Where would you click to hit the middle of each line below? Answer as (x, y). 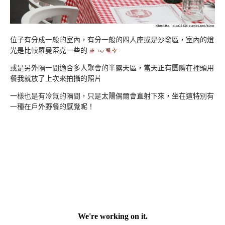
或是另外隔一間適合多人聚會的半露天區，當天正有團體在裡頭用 (112, 68)
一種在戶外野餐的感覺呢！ (52, 107)
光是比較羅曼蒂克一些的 (50, 50)
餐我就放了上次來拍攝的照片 (56, 79)
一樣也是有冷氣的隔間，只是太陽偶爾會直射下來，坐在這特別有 (112, 96)
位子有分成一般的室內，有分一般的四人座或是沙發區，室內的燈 (112, 40)
